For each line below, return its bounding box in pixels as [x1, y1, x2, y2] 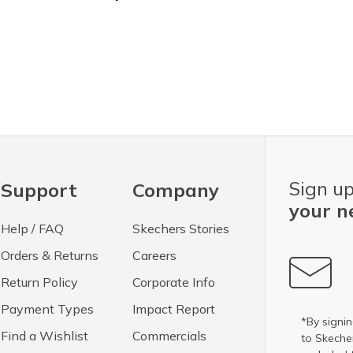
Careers [132, 247, 177, 263]
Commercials [132, 327, 207, 344]
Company [132, 177, 220, 202]
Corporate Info [132, 273, 216, 290]
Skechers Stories [132, 220, 230, 236]
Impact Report [132, 300, 216, 317]
